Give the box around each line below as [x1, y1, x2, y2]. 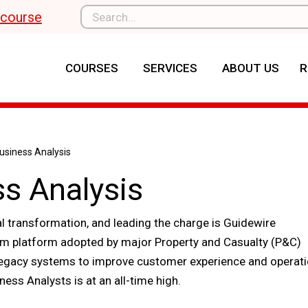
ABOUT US [222, 61, 280, 75]
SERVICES [143, 61, 198, 75]
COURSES [65, 61, 119, 75]
